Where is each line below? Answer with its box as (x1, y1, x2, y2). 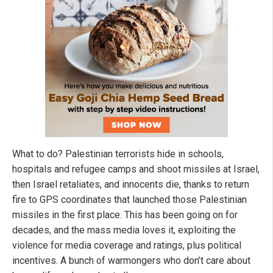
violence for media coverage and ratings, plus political (12, 239, 241, 251)
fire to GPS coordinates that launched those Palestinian (12, 193, 247, 205)
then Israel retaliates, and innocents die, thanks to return (12, 178, 249, 190)
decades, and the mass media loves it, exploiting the (12, 224, 236, 236)
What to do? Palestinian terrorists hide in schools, (12, 147, 224, 160)
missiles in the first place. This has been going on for (12, 208, 238, 221)
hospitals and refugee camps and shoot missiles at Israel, (12, 163, 260, 175)
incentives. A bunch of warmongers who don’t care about (12, 254, 250, 266)
